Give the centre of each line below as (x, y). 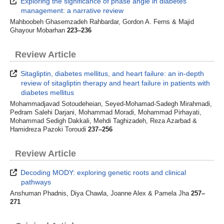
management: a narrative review (72, 10)
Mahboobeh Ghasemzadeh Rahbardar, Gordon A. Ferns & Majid (102, 22)
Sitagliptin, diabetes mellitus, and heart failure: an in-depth (111, 73)
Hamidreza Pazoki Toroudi (49, 129)
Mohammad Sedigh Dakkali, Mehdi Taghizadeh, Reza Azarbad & (103, 121)
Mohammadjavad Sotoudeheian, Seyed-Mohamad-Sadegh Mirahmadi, (111, 104)
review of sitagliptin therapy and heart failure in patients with (116, 83)
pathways (36, 182)
